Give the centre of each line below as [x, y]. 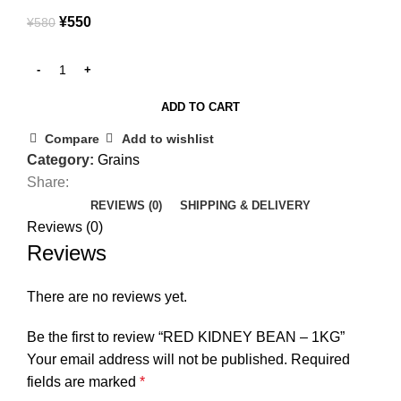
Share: [48, 182]
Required [320, 359]
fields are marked [83, 381]
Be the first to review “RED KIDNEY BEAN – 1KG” [186, 337]
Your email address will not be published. [157, 359]
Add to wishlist [167, 138]
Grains [119, 159]
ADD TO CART [200, 107]
